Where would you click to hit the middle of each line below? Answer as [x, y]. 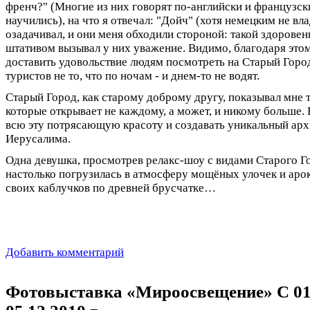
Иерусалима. [38, 139]
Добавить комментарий [65, 253]
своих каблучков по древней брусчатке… [111, 188]
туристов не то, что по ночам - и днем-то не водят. [133, 76]
